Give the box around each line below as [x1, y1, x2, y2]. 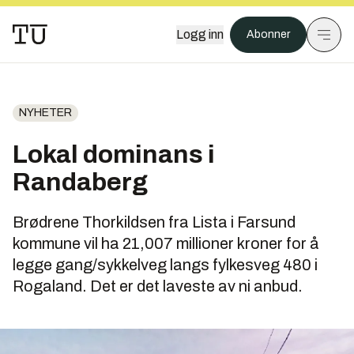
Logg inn [176, 28, 224, 41]
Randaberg [13, 168, 148, 196]
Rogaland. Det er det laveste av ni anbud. [13, 277, 303, 295]
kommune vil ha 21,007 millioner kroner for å [13, 235, 319, 252]
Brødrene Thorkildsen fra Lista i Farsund [13, 213, 296, 231]
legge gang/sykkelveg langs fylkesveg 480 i [13, 256, 318, 273]
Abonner [247, 28, 290, 40]
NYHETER [19, 107, 72, 119]
